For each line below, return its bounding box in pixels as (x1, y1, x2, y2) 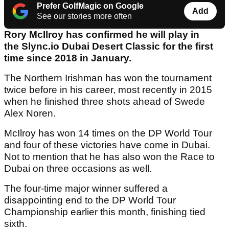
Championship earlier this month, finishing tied (4, 207, 205, 218)
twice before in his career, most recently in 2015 (4, 84, 212, 96)
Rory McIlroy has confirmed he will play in (4, 29, 199, 40)
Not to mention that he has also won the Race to (4, 151, 215, 163)
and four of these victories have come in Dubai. (4, 140, 210, 151)
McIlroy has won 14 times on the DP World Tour (4, 128, 212, 139)
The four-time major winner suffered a (4, 183, 168, 194)
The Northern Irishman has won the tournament (4, 73, 212, 84)
